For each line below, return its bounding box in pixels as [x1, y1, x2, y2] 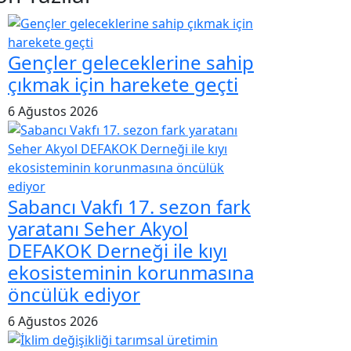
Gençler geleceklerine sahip [8, 49, 254, 75]
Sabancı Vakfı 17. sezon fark [8, 193, 251, 219]
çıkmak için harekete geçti [8, 71, 238, 97]
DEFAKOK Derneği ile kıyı [8, 237, 227, 263]
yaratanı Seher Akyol [8, 215, 188, 241]
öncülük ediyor [8, 280, 140, 307]
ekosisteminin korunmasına [8, 259, 254, 285]
